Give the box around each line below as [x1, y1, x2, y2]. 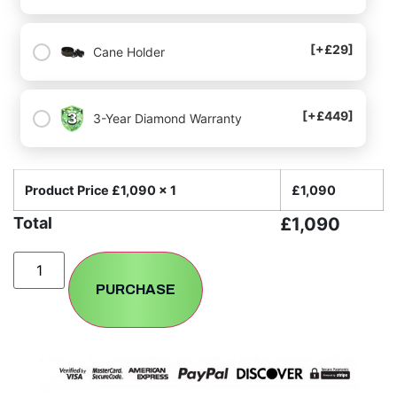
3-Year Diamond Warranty [93, 111, 242, 127]
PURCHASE [96, 282, 176, 298]
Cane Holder [93, 44, 165, 60]
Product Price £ [25, 183, 121, 198]
